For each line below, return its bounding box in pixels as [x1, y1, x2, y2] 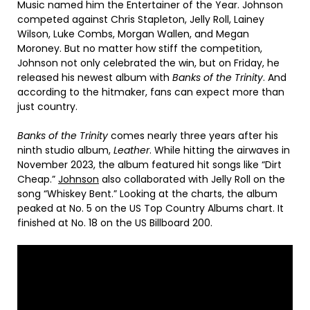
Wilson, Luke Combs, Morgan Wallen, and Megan [17, 26, 249, 41]
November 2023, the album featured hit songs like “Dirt [17, 157, 282, 172]
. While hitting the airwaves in [149, 143, 290, 157]
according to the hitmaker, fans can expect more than [17, 84, 284, 99]
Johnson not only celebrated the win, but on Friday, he [17, 55, 280, 70]
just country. [17, 99, 80, 113]
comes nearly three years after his [108, 128, 278, 143]
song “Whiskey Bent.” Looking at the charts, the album [17, 186, 277, 201]
